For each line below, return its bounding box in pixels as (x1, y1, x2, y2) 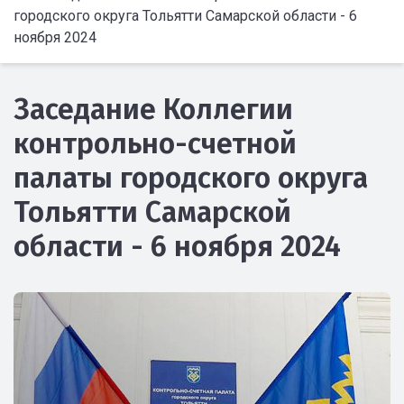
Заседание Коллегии (14, 92, 293, 126)
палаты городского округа (14, 161, 368, 195)
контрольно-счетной (14, 126, 297, 161)
